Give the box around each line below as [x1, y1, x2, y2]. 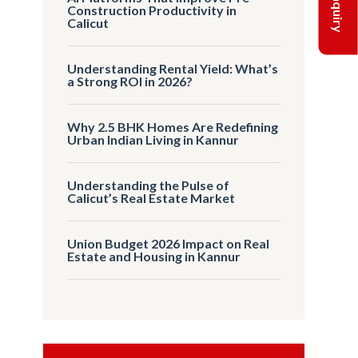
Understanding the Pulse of [67, 177, 230, 193]
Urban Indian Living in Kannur [67, 131, 240, 147]
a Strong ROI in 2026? [67, 73, 193, 89]
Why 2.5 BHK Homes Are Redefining [67, 118, 279, 134]
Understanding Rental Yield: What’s [67, 60, 279, 76]
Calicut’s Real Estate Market [67, 189, 236, 205]
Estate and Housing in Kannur [67, 248, 241, 264]
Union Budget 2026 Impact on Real [67, 235, 270, 251]
